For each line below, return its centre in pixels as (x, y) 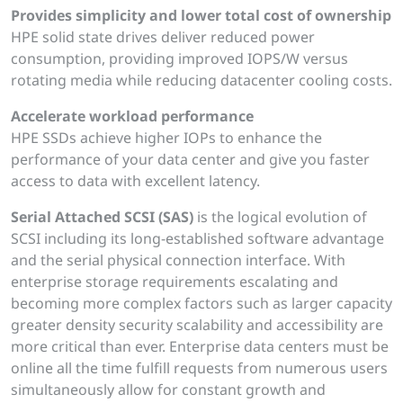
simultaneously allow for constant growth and (168, 390)
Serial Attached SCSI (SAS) (102, 217)
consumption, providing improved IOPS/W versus (179, 59)
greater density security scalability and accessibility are (197, 325)
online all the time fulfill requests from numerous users (199, 368)
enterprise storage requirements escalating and (175, 282)
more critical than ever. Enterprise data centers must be (200, 347)
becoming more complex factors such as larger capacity (201, 304)
